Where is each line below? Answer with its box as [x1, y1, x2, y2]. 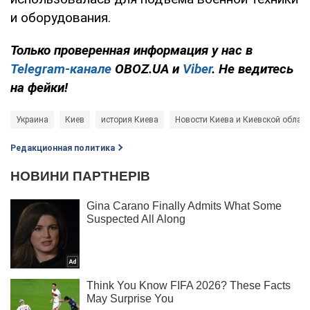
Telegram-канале [10, 60, 111, 77]
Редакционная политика [10, 143, 115, 153]
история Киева [101, 114, 158, 125]
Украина [16, 114, 48, 125]
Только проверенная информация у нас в [10, 42, 253, 58]
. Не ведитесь [212, 60, 293, 77]
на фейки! [10, 79, 68, 95]
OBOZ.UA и [111, 60, 183, 77]
